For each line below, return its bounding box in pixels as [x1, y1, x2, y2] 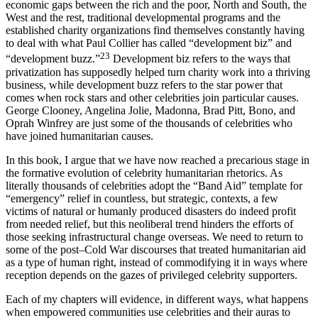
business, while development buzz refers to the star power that [6, 91, 283, 104]
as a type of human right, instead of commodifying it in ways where [6, 268, 307, 281]
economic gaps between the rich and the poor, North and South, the [6, 11, 307, 24]
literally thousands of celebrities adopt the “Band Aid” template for [6, 192, 302, 204]
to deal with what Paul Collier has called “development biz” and [6, 50, 292, 62]
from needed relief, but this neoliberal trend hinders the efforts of [6, 230, 293, 243]
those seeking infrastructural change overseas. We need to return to [6, 243, 303, 256]
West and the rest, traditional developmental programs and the [6, 24, 280, 37]
